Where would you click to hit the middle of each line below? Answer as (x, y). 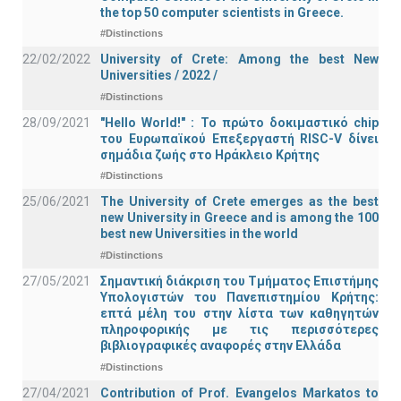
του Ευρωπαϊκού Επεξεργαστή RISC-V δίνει (239, 138)
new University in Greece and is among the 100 (239, 218)
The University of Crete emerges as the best (239, 202)
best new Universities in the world (199, 234)
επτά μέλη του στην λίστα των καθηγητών (239, 314)
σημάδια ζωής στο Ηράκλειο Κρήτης (210, 154)
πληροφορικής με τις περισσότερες (239, 330)
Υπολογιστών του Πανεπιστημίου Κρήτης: (239, 298)
